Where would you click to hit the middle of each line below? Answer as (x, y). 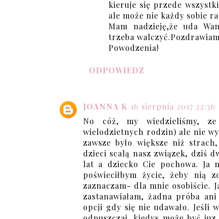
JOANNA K (105, 106)
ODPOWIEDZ (117, 70)
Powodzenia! (134, 48)
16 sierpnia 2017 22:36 (173, 106)
